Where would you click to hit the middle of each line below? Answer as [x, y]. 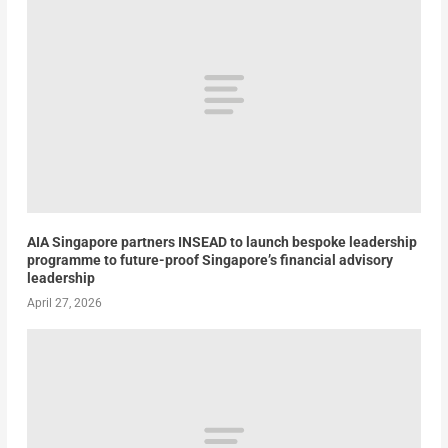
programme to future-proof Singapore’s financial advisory [209, 259]
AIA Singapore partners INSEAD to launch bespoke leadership [221, 241]
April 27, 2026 [64, 302]
